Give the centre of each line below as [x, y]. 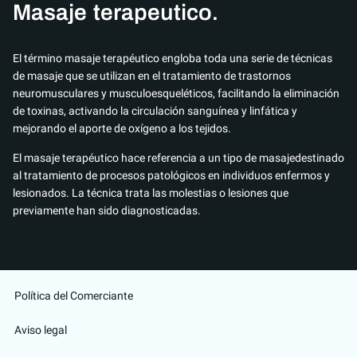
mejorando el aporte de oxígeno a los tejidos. [122, 129]
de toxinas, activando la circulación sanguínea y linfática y [155, 111]
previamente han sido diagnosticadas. [107, 210]
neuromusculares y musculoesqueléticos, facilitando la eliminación [176, 94]
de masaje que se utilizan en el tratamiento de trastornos [152, 76]
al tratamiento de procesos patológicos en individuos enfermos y [171, 175]
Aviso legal [41, 330]
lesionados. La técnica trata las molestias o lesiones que [151, 192]
